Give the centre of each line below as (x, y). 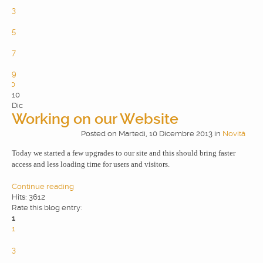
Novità (234, 133)
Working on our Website (95, 119)
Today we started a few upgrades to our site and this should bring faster (124, 153)
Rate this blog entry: (47, 207)
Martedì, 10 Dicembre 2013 (166, 133)
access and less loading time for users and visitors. (91, 164)
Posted (93, 133)
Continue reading (43, 186)
